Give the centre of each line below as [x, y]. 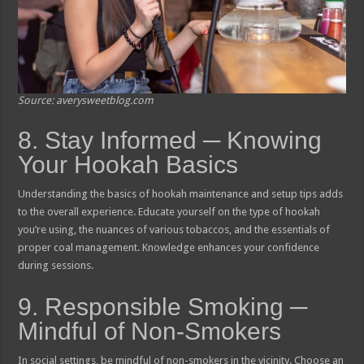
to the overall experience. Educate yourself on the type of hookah [169, 211]
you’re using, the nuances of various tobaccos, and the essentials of [174, 229]
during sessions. [56, 265]
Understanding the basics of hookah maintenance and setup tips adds [181, 193]
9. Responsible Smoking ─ [163, 306]
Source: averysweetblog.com [86, 100]
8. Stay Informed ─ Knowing [170, 140]
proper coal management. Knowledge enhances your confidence [169, 247]
